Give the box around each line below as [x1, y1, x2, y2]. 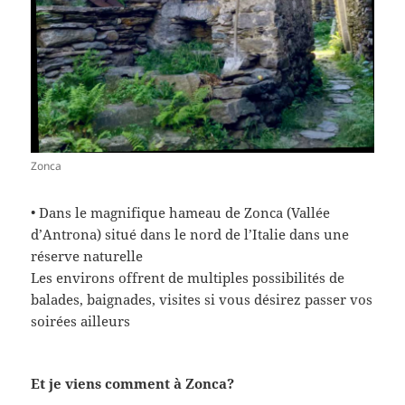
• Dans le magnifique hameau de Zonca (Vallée [31, 203, 331, 222]
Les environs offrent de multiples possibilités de [31, 268, 345, 287]
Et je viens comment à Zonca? [31, 374, 235, 393]
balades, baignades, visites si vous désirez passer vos [31, 290, 373, 309]
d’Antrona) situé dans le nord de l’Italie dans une [31, 225, 350, 244]
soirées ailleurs [31, 312, 131, 331]
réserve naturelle [31, 247, 144, 266]
